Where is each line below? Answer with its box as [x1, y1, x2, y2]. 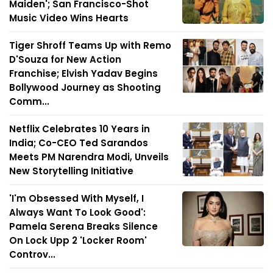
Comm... [9, 94, 49, 108]
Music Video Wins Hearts [9, 11, 129, 24]
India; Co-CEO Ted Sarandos [9, 136, 148, 149]
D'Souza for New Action [9, 52, 121, 66]
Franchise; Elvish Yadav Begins [9, 66, 158, 80]
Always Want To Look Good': [9, 205, 146, 219]
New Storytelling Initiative [9, 164, 133, 177]
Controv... [9, 247, 55, 261]
